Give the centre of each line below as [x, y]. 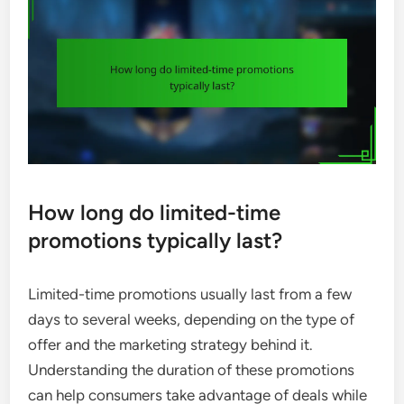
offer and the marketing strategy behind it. [171, 345]
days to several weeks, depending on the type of [192, 320]
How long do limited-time [155, 213]
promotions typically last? [156, 241]
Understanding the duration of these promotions [192, 370]
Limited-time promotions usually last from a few [190, 294]
